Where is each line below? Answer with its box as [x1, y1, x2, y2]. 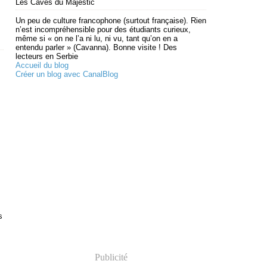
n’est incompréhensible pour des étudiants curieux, [15, 25, 191, 34]
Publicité [94, 252, 128, 262]
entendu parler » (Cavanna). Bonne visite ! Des [15, 43, 177, 52]
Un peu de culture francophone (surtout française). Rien [15, 16, 206, 25]
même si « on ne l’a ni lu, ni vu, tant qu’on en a [15, 34, 178, 43]
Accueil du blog [15, 61, 69, 70]
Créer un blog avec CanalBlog [15, 70, 118, 79]
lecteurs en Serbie [15, 52, 78, 61]
